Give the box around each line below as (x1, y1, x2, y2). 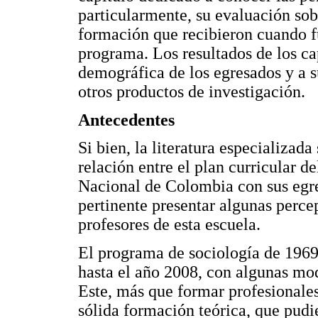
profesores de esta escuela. (78, 215, 261, 234)
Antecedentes (78, 110, 175, 129)
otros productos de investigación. (78, 82, 305, 102)
